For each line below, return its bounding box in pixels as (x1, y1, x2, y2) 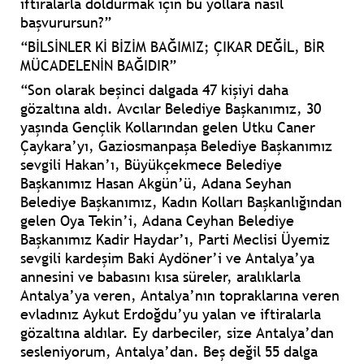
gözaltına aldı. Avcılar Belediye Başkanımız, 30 (20, 99, 321, 119)
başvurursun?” (20, 13, 111, 32)
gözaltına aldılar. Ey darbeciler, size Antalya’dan (20, 323, 334, 343)
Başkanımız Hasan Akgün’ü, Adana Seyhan (20, 174, 292, 193)
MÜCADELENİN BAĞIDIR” (20, 56, 176, 76)
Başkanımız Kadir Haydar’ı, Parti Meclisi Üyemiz (20, 230, 330, 249)
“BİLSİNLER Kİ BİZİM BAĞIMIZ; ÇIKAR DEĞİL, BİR (20, 37, 324, 57)
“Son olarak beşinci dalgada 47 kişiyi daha (20, 80, 288, 100)
